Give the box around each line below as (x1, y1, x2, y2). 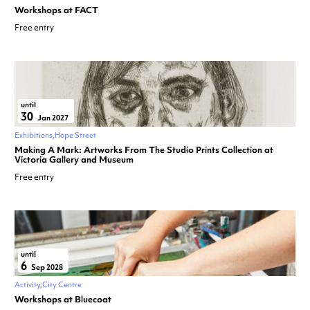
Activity (15, 280, 40, 290)
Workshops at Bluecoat (15, 293, 111, 306)
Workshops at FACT (15, 4, 98, 17)
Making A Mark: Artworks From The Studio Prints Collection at (15, 144, 273, 156)
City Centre (42, 280, 82, 290)
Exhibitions (15, 130, 53, 140)
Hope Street (55, 130, 96, 140)
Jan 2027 (36, 113, 69, 123)
